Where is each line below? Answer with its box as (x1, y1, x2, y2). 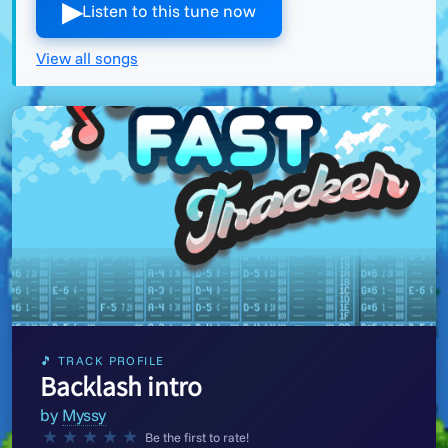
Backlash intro (40, 368, 202, 404)
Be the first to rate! (145, 428, 249, 445)
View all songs (36, 48, 138, 68)
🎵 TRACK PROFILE (40, 353, 165, 368)
